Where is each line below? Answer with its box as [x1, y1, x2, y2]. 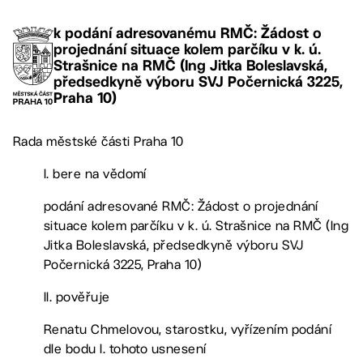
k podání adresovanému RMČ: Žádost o [53, 24, 322, 41]
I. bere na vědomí [43, 166, 147, 181]
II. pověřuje [43, 289, 110, 305]
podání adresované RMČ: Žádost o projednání [43, 199, 318, 214]
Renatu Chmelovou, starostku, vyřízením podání [43, 322, 332, 337]
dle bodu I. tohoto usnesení [43, 341, 207, 357]
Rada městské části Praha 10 [13, 134, 184, 149]
